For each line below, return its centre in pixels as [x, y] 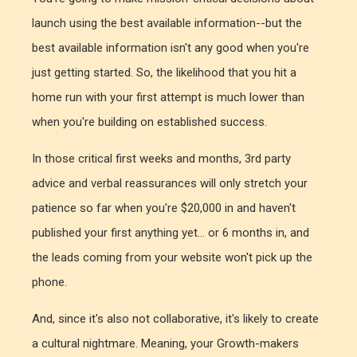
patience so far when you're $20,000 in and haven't [164, 208]
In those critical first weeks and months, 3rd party [161, 159]
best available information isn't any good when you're [171, 48]
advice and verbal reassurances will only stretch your [170, 184]
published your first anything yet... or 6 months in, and [171, 233]
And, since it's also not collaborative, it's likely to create [175, 319]
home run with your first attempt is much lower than [168, 98]
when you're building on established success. [149, 122]
